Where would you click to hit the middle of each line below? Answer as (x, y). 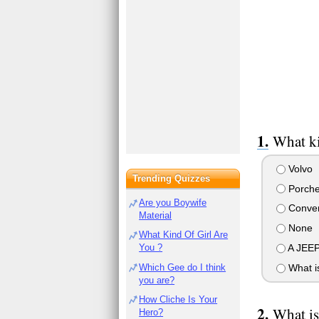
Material (156, 215)
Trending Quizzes (172, 178)
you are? (157, 280)
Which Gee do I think (183, 267)
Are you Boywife (173, 203)
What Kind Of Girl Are (184, 235)
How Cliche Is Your (178, 299)
